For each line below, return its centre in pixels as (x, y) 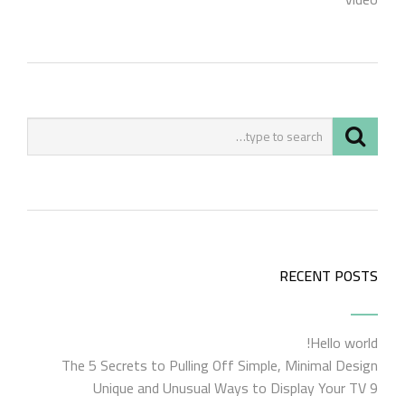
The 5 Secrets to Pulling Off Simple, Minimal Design (220, 365)
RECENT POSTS (329, 276)
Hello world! (344, 343)
